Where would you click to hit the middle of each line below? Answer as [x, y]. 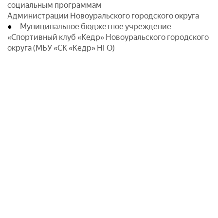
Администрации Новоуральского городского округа [103, 16]
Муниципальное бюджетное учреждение [94, 27]
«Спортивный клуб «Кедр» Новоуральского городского [108, 37]
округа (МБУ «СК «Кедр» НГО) [61, 48]
